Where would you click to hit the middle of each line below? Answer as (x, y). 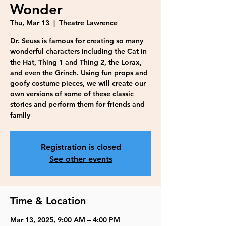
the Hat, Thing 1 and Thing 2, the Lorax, (76, 62)
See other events (81, 159)
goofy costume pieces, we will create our (78, 83)
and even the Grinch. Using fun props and (79, 73)
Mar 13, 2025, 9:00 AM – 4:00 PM (65, 220)
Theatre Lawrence (88, 23)
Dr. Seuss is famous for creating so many (77, 41)
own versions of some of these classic (72, 94)
